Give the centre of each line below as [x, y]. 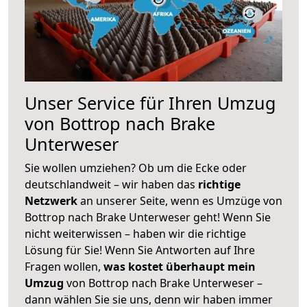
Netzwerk [52, 200]
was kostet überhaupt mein [180, 266]
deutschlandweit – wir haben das [111, 184]
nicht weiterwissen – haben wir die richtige [135, 233]
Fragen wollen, [64, 266]
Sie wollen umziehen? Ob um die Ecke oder [136, 168]
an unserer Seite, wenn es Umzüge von [181, 200]
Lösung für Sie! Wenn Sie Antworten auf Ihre [140, 250]
